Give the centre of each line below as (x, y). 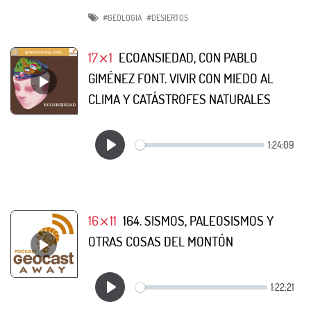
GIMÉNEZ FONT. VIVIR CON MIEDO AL (181, 78)
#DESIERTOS (168, 18)
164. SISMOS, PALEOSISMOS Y (198, 221)
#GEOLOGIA (123, 18)
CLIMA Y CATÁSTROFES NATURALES (179, 99)
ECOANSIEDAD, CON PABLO (188, 58)
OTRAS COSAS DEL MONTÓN (161, 242)
